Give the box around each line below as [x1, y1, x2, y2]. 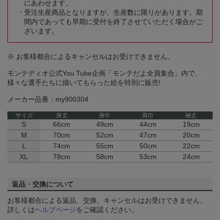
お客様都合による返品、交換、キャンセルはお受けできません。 [7, 196, 207, 205]
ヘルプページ [35, 206, 76, 214]
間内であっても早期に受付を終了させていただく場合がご [24, 18, 203, 26]
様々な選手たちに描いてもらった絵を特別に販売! [7, 79, 161, 87]
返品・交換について [12, 180, 74, 189]
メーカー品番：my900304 [7, 95, 88, 104]
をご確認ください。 [76, 206, 138, 214]
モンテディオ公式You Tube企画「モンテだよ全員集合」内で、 [7, 69, 202, 78]
